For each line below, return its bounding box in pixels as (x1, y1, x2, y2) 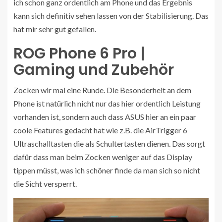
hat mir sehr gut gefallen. (13, 24, 96, 34)
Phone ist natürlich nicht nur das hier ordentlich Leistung (13, 98, 201, 108)
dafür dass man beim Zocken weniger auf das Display (13, 152, 192, 162)
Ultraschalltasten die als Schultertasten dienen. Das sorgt (13, 138, 205, 148)
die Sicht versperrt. (13, 178, 77, 188)
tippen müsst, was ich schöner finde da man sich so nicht (13, 165, 200, 175)
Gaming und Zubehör (13, 59, 174, 80)
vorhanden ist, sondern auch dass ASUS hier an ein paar (13, 111, 196, 121)
